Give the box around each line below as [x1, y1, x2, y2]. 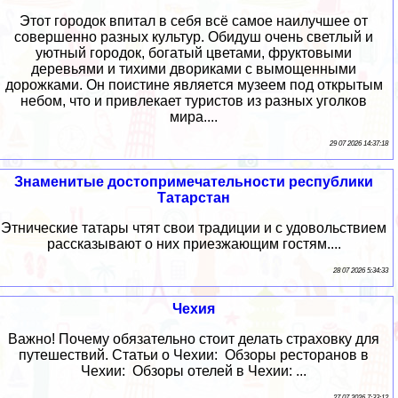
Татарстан [157, 189, 230, 205]
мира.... [170, 108, 218, 124]
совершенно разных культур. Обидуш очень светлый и [14, 28, 373, 44]
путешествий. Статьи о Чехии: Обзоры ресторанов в [19, 346, 369, 362]
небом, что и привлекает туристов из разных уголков [20, 92, 367, 108]
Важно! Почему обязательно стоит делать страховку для [8, 330, 379, 346]
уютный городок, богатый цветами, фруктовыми [36, 44, 352, 60]
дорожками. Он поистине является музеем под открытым [4, 76, 383, 92]
